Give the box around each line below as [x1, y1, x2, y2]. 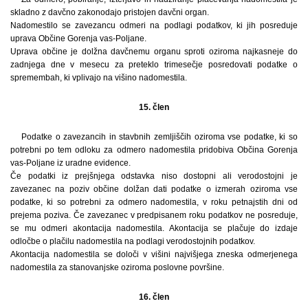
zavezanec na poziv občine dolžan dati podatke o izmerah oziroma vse [10, 184, 298, 194]
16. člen [139, 291, 169, 302]
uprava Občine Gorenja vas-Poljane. [10, 33, 146, 43]
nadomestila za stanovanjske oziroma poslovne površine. [10, 262, 224, 272]
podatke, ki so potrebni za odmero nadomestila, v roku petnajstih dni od [10, 197, 298, 207]
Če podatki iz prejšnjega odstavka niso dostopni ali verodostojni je [10, 170, 298, 181]
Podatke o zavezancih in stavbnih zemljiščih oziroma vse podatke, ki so [21, 131, 298, 142]
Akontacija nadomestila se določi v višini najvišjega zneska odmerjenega [10, 249, 298, 259]
